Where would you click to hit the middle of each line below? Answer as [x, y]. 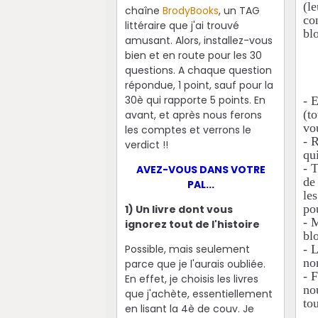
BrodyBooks [190, 10]
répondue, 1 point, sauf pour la [199, 85]
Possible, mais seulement [187, 249]
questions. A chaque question [198, 70]
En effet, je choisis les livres [191, 279]
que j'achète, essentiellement [198, 294]
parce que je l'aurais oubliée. [195, 264]
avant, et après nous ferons [193, 115]
